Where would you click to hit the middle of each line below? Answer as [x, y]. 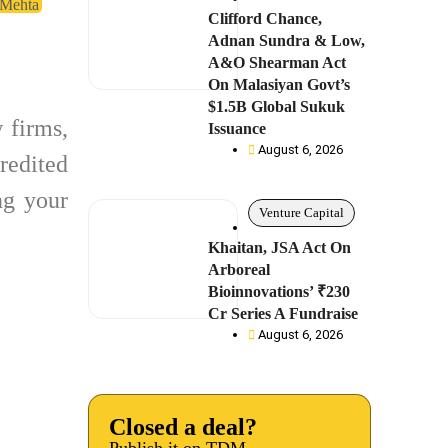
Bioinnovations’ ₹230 [279, 291]
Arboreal [239, 269]
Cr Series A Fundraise [285, 313]
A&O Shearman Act [277, 62]
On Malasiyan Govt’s [279, 84]
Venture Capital [302, 212]
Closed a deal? [183, 427]
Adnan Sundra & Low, [287, 40]
